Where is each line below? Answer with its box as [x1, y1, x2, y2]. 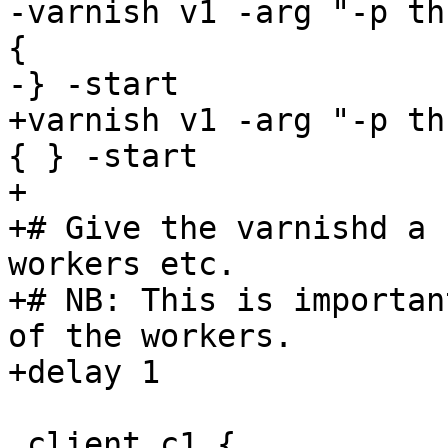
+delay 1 [8, 354, 160, 391]
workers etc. [8, 246, 236, 283]
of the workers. [8, 318, 293, 355]
